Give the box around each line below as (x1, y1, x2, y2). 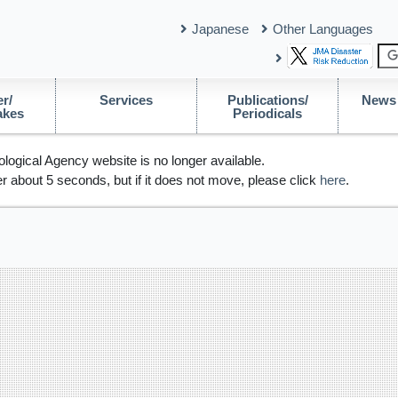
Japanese (192, 20, 249, 36)
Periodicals (233, 106, 303, 121)
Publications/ (227, 92, 308, 107)
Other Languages (273, 20, 373, 36)
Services (99, 92, 154, 107)
